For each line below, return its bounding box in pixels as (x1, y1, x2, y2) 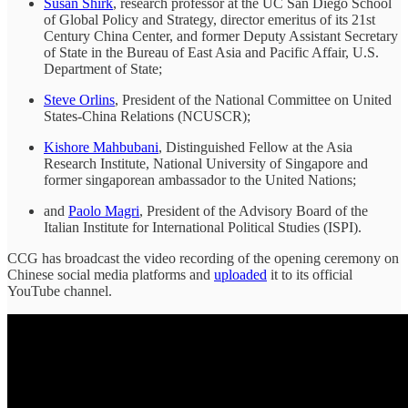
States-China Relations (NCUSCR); (44, 107, 250, 124)
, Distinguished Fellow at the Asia (158, 138, 352, 155)
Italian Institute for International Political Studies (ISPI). (44, 219, 362, 235)
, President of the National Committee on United (115, 91, 392, 107)
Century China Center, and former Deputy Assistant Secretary (44, 27, 398, 44)
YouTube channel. (7, 282, 112, 299)
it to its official (267, 266, 352, 282)
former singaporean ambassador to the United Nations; (44, 171, 356, 188)
